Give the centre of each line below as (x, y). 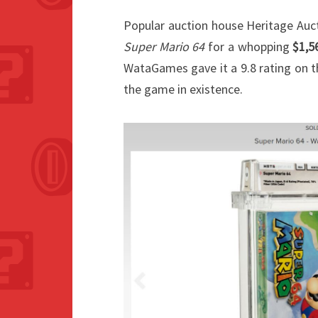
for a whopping (249, 46)
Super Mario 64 (164, 46)
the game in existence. (183, 89)
